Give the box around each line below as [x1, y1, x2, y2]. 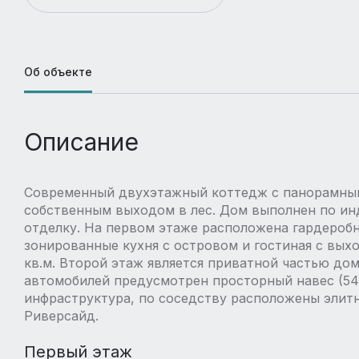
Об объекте [24, 64, 92, 79]
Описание [24, 127, 139, 156]
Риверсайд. [24, 307, 99, 324]
